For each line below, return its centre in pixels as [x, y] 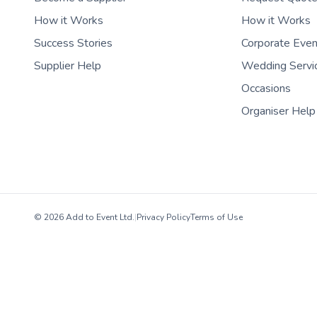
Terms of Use [217, 218]
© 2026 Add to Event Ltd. [84, 218]
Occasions [266, 89]
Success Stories [73, 44]
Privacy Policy [163, 218]
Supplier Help [68, 66]
